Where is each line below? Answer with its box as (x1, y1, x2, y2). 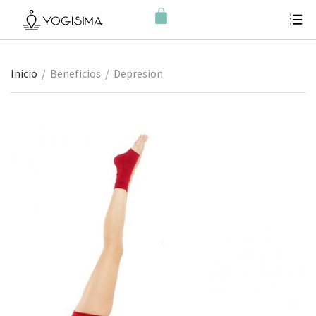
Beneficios (50, 66, 101, 80)
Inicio (11, 66, 37, 80)
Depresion (114, 66, 163, 80)
